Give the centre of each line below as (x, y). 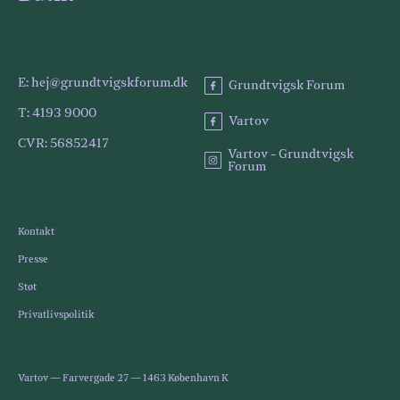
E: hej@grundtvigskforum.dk (103, 83)
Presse (33, 259)
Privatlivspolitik (56, 315)
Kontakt (36, 232)
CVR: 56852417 (63, 144)
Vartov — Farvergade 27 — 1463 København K (123, 378)
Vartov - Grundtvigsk (290, 154)
